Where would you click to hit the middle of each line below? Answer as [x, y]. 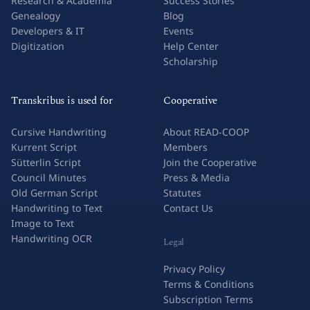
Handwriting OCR [52, 238]
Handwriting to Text [57, 208]
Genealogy [36, 16]
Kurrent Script [44, 147]
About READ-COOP [206, 132]
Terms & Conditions [209, 284]
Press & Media [197, 177]
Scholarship [191, 61]
